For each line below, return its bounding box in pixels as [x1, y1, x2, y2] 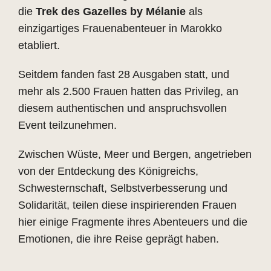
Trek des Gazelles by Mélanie [35, 5, 186, 18]
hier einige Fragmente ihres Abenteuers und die [18, 216, 247, 228]
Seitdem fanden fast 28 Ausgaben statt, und [18, 68, 229, 80]
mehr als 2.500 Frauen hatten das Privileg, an [18, 85, 238, 97]
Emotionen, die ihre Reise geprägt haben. [18, 233, 219, 245]
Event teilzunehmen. [18, 119, 117, 131]
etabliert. [18, 39, 60, 51]
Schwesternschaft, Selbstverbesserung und [18, 182, 227, 194]
